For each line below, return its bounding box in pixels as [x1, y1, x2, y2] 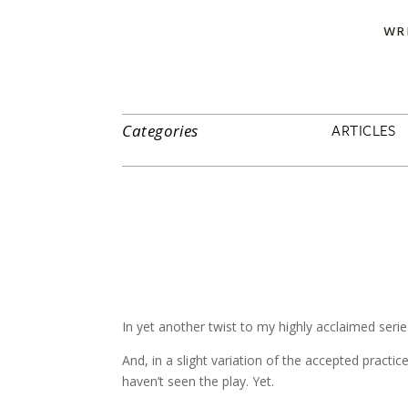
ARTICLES [331, 118, 396, 141]
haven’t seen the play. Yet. [122, 372, 275, 390]
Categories [122, 120, 199, 142]
